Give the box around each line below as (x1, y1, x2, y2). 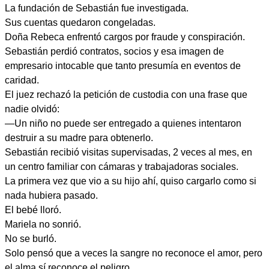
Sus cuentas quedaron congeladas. (5, 17, 156, 28)
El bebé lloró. (5, 205, 61, 215)
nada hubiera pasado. (5, 190, 98, 201)
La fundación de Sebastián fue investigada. (5, 3, 189, 13)
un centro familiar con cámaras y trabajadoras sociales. (5, 162, 238, 172)
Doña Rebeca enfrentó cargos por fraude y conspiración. (5, 32, 245, 42)
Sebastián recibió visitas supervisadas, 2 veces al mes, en (5, 147, 252, 157)
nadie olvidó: (5, 104, 59, 114)
